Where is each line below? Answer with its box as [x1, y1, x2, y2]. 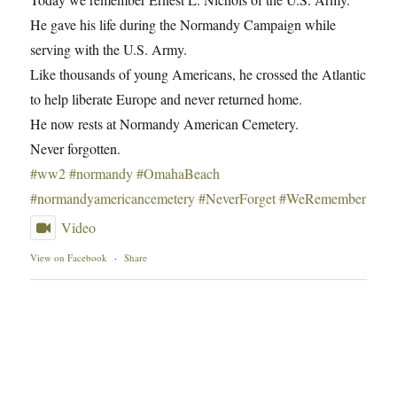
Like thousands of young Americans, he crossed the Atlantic [30, 65, 367, 83]
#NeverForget [198, 189, 276, 207]
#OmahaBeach [136, 164, 221, 183]
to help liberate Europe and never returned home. [30, 90, 303, 108]
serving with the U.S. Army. [30, 40, 188, 58]
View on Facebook [30, 251, 108, 264]
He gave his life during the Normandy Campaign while [30, 15, 337, 34]
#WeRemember [279, 189, 367, 207]
